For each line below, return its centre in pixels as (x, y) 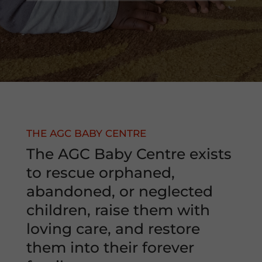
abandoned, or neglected (119, 191)
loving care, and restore (113, 229)
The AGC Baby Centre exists (129, 154)
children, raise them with (118, 210)
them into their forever (110, 247)
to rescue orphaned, (100, 173)
